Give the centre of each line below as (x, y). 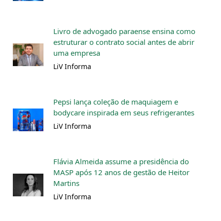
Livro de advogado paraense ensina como (124, 31)
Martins (66, 183)
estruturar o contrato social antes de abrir (124, 42)
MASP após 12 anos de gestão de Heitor (121, 172)
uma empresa (77, 53)
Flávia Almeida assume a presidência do (121, 161)
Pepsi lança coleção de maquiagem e (116, 101)
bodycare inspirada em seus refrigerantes (124, 112)
